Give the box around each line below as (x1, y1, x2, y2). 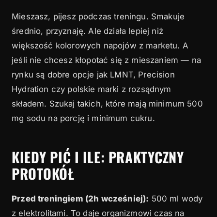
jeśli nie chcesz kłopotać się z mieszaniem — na (12, 55, 201, 65)
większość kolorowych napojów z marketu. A (12, 40, 188, 50)
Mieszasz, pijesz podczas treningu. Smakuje (12, 11, 185, 21)
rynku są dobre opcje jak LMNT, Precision (12, 69, 175, 79)
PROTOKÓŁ (12, 163, 75, 184)
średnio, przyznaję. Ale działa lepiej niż (12, 26, 163, 36)
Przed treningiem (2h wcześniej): (12, 193, 149, 203)
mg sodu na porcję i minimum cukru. (12, 113, 155, 123)
